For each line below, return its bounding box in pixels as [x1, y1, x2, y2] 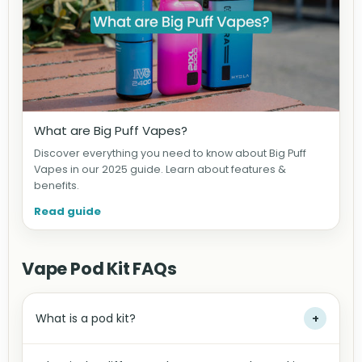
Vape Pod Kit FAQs [22, 257, 177, 281]
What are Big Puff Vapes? [34, 122, 187, 140]
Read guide [34, 204, 101, 220]
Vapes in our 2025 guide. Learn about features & [34, 162, 286, 177]
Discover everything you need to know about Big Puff [34, 146, 306, 161]
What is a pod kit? [36, 310, 136, 327]
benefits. [34, 179, 79, 193]
